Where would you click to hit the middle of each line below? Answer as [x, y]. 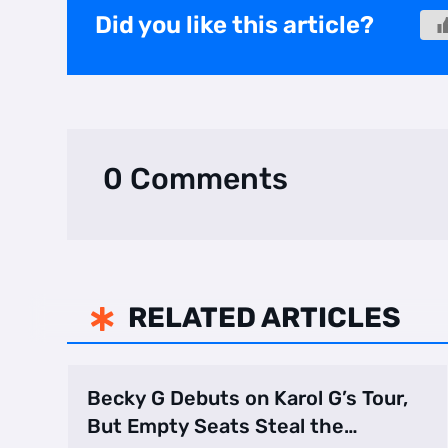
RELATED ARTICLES [265, 318]
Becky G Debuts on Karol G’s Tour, [248, 398]
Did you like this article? [235, 24]
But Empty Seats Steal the [216, 426]
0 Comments [196, 179]
